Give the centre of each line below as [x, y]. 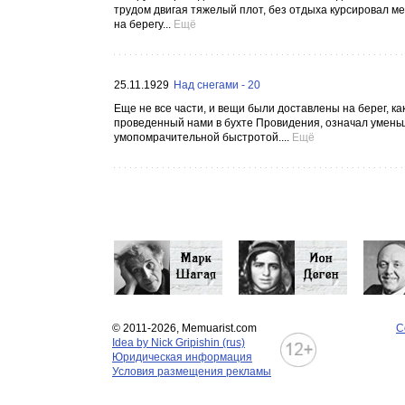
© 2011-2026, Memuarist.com [184, 328]
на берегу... [142, 24]
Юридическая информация [182, 357]
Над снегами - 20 [217, 85]
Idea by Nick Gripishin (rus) [179, 343]
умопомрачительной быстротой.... [202, 137]
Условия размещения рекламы [192, 372]
